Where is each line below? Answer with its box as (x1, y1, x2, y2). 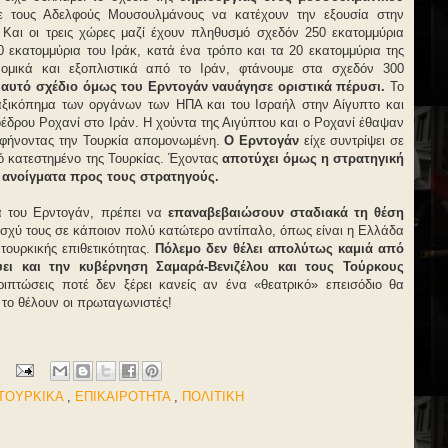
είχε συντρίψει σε (303, 133, 405, 148)
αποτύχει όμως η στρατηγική (221, 151, 405, 166)
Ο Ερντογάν (224, 133, 304, 148)
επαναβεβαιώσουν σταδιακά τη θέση (167, 205, 404, 220)
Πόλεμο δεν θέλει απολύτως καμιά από (155, 241, 405, 256)
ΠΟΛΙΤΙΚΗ (182, 389, 244, 404)
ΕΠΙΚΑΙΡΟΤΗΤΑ (75, 389, 174, 404)
